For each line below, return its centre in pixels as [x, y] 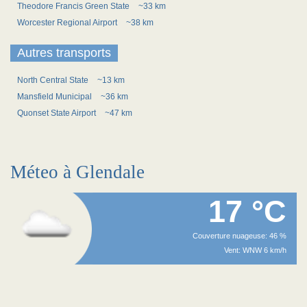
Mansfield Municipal [56, 97]
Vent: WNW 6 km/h [255, 250]
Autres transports [64, 53]
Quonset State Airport [58, 113]
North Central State [54, 80]
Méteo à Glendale [77, 172]
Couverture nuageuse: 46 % [240, 236]
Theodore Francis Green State [74, 6]
